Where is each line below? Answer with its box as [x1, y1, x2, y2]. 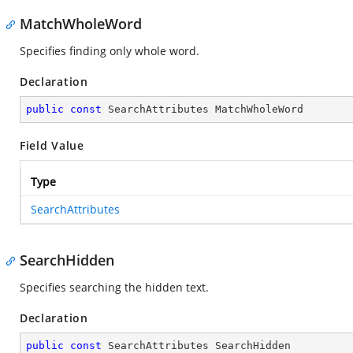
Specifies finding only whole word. [20, 43, 199, 58]
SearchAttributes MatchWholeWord [102, 103, 303, 115]
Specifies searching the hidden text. [20, 280, 209, 295]
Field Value [20, 138, 84, 153]
